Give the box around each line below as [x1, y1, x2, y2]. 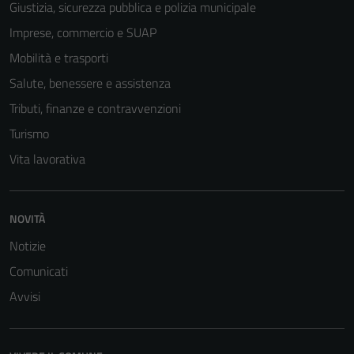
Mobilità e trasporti [9, 48, 108, 67]
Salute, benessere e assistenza [9, 73, 171, 92]
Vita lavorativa [9, 149, 85, 168]
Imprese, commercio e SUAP [9, 23, 156, 42]
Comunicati [9, 262, 68, 281]
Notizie [9, 236, 46, 255]
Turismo [9, 124, 49, 143]
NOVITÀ [9, 210, 45, 227]
